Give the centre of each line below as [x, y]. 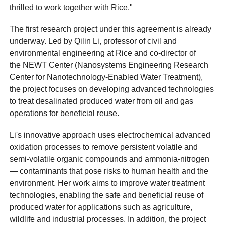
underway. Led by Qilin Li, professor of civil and [93, 41]
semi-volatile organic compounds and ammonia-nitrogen [110, 159]
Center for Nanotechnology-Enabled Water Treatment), [106, 77]
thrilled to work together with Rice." [71, 8]
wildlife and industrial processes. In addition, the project [108, 219]
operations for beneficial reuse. [65, 114]
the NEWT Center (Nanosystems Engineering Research [109, 65]
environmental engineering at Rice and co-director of [103, 53]
